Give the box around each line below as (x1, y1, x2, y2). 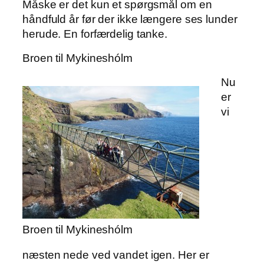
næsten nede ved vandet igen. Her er (22, 249, 209, 262)
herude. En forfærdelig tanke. (22, 28, 168, 41)
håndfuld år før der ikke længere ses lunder (22, 13, 237, 26)
